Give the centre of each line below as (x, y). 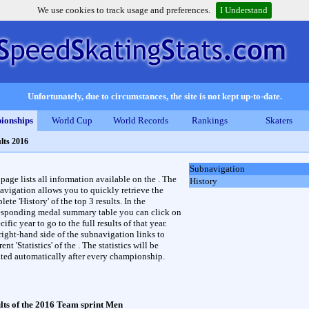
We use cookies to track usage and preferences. (124, 10)
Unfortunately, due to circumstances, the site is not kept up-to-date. (154, 96)
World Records (141, 120)
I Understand (244, 10)
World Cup (72, 120)
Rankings (210, 120)
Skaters (279, 120)
